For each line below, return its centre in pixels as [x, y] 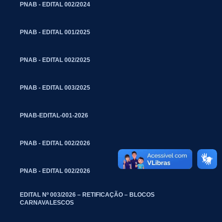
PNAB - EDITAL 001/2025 [55, 32]
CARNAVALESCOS [47, 202]
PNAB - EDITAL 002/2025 [55, 60]
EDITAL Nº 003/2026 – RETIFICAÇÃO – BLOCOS [87, 194]
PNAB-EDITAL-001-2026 [54, 115]
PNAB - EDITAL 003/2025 [55, 87]
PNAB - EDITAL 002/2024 [55, 4]
